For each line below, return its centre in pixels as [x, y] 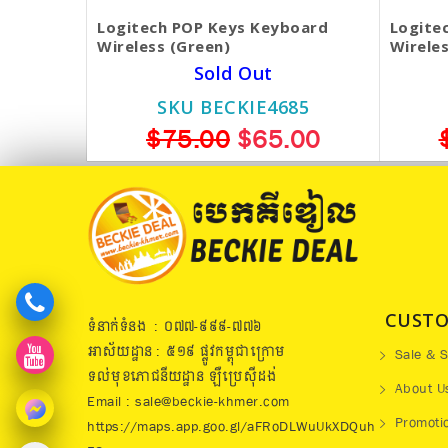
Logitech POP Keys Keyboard [212, 26]
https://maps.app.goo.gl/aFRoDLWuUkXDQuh [231, 427]
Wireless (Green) [163, 45]
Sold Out [233, 72]
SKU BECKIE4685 [233, 106]
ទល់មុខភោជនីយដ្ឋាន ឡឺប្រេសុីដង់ [181, 377]
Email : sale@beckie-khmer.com [188, 402]
